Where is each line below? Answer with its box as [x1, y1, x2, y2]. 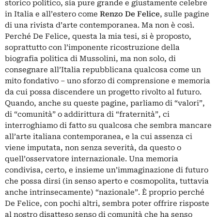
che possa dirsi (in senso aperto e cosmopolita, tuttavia [5, 177, 209, 186]
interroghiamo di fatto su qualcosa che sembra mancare [5, 121, 212, 130]
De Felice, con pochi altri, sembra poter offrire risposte [5, 199, 209, 208]
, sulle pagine [160, 10, 209, 19]
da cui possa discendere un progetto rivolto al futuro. [5, 88, 201, 97]
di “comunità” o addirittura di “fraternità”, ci [5, 110, 170, 119]
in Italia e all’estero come [5, 10, 100, 19]
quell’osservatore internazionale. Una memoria [5, 155, 178, 164]
